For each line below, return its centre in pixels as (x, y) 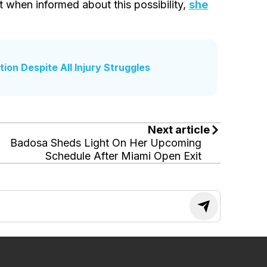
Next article (179, 130)
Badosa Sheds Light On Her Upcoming (106, 143)
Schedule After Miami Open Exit (124, 156)
